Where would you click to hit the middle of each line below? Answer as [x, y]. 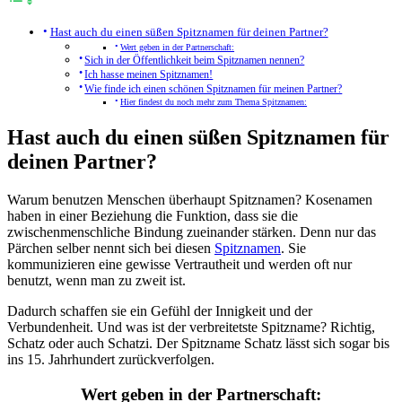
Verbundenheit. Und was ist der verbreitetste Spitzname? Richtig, [191, 327]
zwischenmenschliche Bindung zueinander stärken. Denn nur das [192, 232]
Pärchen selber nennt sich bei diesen [111, 248]
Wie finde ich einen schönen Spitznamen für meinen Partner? [214, 90]
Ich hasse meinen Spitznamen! [149, 75]
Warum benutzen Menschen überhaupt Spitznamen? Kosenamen [190, 200]
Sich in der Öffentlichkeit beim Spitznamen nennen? [195, 61]
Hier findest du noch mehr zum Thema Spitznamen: [214, 102]
